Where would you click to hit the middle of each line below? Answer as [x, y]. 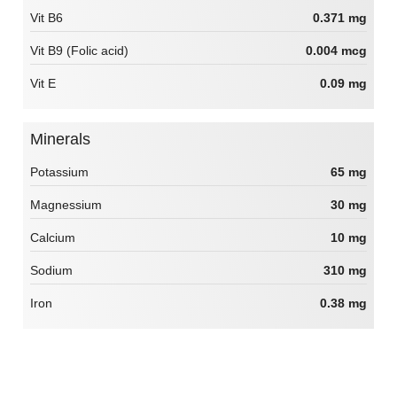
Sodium [51, 271]
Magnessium [66, 205]
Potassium [59, 172]
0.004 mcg [336, 50]
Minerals [67, 140]
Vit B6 [47, 17]
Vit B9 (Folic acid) [79, 50]
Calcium [53, 238]
